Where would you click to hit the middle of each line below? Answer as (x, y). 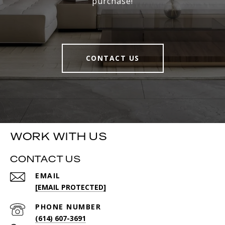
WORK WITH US (59, 136)
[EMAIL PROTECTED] (71, 187)
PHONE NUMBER (68, 206)
